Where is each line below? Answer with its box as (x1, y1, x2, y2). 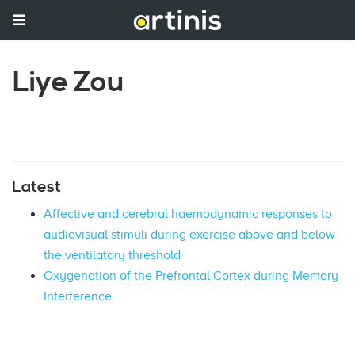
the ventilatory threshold (44, 247, 181, 262)
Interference (44, 288, 112, 303)
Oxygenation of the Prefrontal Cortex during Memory (44, 268, 338, 283)
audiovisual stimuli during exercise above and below (44, 227, 335, 242)
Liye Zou (13, 64, 125, 101)
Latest (12, 176, 61, 197)
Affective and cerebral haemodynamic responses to (44, 206, 332, 221)
